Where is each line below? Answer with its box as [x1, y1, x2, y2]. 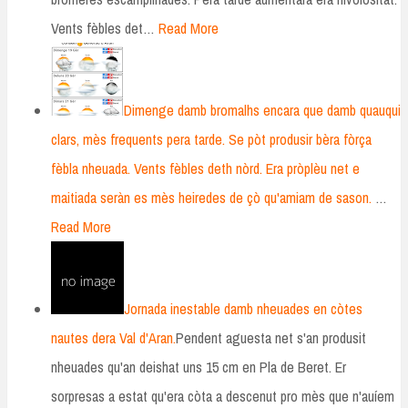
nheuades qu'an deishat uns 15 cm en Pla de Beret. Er [51, 357, 346, 378]
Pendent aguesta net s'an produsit [176, 328, 366, 349]
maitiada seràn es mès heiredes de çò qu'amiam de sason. [51, 188, 372, 209]
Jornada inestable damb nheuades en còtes [124, 299, 362, 320]
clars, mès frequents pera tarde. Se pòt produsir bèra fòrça [51, 129, 372, 150]
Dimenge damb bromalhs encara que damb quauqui [124, 100, 401, 121]
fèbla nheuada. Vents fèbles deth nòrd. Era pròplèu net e [51, 158, 360, 179]
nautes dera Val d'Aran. [51, 328, 176, 349]
